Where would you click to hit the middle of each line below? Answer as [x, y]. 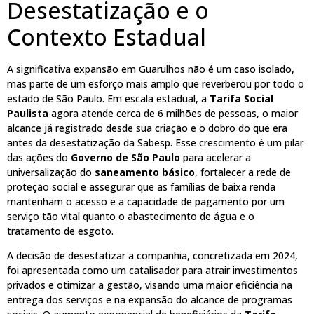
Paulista [28, 113]
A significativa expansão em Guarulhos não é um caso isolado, [151, 69]
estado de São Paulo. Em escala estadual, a [108, 98]
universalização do [51, 172]
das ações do [39, 157]
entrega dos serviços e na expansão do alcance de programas [150, 300]
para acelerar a [216, 157]
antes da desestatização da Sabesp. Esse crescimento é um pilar [155, 142]
